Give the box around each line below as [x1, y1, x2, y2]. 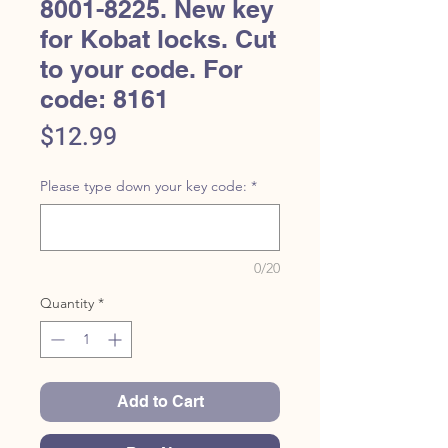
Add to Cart [116, 392, 204, 411]
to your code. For [40, 54, 243, 84]
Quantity [40, 294, 94, 312]
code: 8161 [40, 84, 169, 114]
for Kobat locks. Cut [40, 24, 276, 54]
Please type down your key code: [40, 177, 247, 195]
